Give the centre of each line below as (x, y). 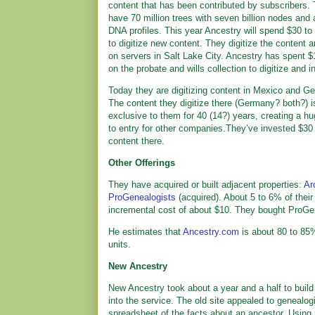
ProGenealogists (142, 197)
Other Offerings (142, 163)
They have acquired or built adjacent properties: (206, 185)
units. (120, 244)
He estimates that (146, 232)
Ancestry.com (211, 232)
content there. (136, 141)
